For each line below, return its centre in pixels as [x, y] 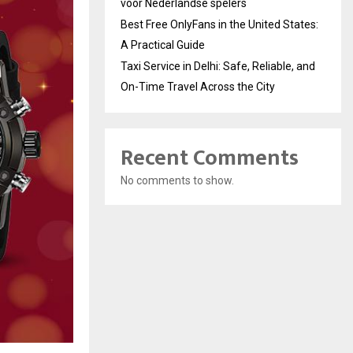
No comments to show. [177, 180]
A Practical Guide [163, 45]
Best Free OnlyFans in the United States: [219, 24]
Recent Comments [210, 158]
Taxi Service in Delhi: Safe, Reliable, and [218, 66]
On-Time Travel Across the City [198, 87]
